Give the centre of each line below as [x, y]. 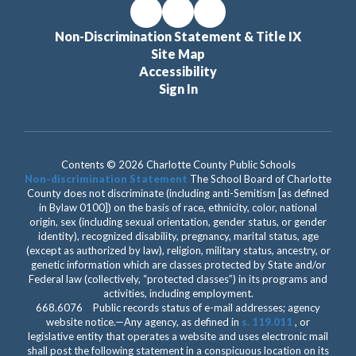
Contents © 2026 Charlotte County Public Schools [178, 164]
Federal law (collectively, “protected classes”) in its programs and [178, 279]
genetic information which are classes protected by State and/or [178, 264]
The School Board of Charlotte [259, 178]
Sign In [178, 88]
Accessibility [178, 71]
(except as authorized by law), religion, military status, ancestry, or [178, 250]
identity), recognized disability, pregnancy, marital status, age [178, 236]
